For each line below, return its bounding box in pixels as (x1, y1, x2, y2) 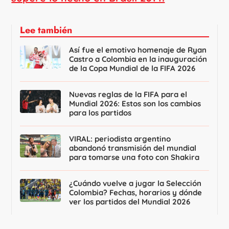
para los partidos (69, 107, 132, 118)
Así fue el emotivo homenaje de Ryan (69, 44, 207, 55)
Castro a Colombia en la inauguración (69, 54, 208, 64)
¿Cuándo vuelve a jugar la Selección (69, 178, 202, 188)
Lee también (20, 23, 73, 37)
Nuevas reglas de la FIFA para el (69, 89, 188, 99)
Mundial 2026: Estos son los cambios (69, 98, 201, 108)
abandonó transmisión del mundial (69, 143, 197, 153)
